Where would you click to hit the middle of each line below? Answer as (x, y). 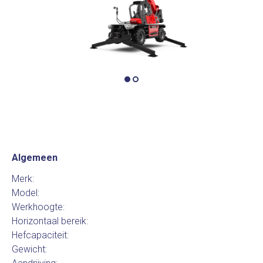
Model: (26, 193)
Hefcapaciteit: (40, 235)
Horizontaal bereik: (50, 221)
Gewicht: (29, 249)
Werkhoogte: (38, 207)
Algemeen (35, 158)
